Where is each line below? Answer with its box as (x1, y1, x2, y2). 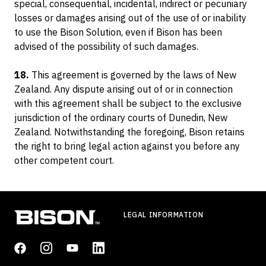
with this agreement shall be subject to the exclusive (14, 97, 242, 109)
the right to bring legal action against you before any (14, 140, 240, 152)
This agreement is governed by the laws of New (29, 69, 236, 81)
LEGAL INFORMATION (123, 210, 204, 219)
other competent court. (14, 154, 114, 166)
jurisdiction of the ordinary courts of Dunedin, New (14, 112, 227, 123)
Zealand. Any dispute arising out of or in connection (14, 83, 233, 95)
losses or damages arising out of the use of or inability (14, 12, 246, 24)
